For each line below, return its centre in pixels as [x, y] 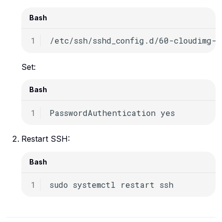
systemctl [94, 184]
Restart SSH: [45, 139]
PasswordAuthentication [103, 112]
